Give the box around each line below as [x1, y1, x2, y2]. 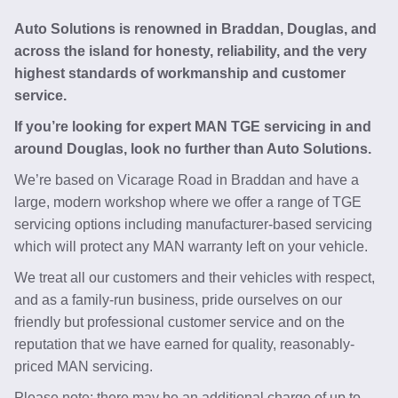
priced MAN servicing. [14, 359, 153, 374]
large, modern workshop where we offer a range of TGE [14, 195, 362, 210]
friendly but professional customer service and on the [14, 314, 345, 330]
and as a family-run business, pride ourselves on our [14, 292, 342, 307]
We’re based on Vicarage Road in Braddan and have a [14, 172, 359, 187]
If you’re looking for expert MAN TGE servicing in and [14, 119, 371, 134]
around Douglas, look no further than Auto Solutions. [14, 141, 371, 156]
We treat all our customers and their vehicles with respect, [14, 270, 375, 285]
